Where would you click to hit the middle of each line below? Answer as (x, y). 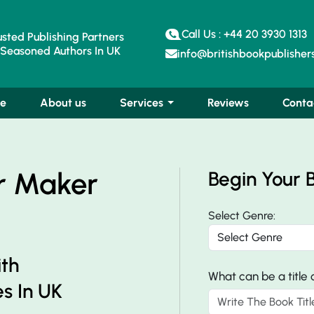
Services (141, 103)
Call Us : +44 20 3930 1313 (244, 34)
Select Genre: (242, 216)
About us (63, 103)
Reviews (228, 103)
